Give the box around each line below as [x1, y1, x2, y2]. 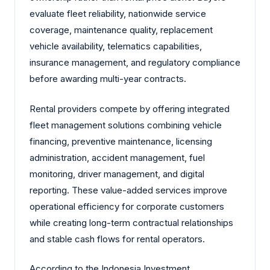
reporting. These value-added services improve [30, 184, 227, 196]
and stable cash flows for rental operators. [30, 233, 205, 245]
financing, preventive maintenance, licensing [30, 135, 212, 147]
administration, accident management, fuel [30, 151, 205, 163]
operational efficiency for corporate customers [30, 200, 224, 212]
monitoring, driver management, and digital [30, 168, 204, 180]
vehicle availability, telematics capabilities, [30, 40, 202, 52]
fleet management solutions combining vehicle [30, 119, 222, 131]
